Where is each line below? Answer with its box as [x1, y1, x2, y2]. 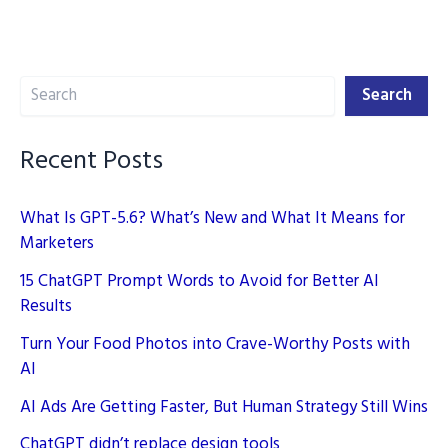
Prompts [43, 19, 108, 46]
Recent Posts [20, 141, 163, 183]
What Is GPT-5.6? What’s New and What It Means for [20, 205, 405, 233]
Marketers [20, 230, 94, 258]
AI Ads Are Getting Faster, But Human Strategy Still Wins [20, 393, 428, 421]
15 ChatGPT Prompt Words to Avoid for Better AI [20, 268, 379, 296]
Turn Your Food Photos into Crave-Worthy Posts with [20, 330, 410, 358]
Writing [43, 127, 100, 154]
